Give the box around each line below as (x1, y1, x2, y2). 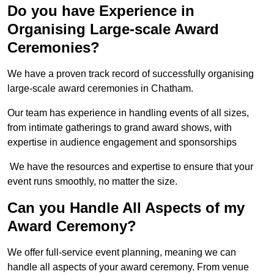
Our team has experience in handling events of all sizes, (7, 108, 249, 119)
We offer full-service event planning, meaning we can (7, 247, 236, 258)
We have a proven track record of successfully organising (7, 68, 254, 80)
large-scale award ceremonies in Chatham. (7, 83, 193, 94)
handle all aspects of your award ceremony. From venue (7, 262, 249, 273)
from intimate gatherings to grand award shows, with (7, 122, 232, 133)
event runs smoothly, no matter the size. (7, 176, 177, 187)
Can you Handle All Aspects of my (7, 199, 245, 217)
